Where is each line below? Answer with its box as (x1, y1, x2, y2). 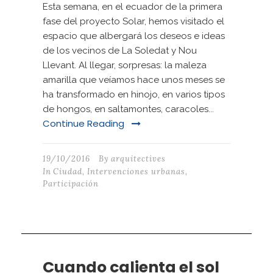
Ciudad (53, 166, 82, 177)
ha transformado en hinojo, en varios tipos (43, 89, 225, 100)
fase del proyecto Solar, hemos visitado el (43, 16, 224, 27)
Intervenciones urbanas (87, 166, 185, 177)
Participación (43, 179, 99, 189)
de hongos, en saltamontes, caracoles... (43, 104, 214, 115)
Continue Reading (43, 117, 124, 130)
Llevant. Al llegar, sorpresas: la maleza (43, 60, 207, 71)
